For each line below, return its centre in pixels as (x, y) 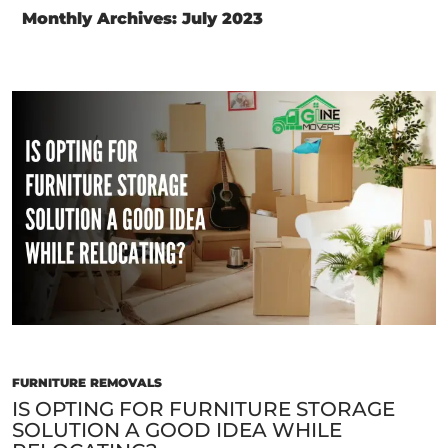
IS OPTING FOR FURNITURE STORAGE (203, 409)
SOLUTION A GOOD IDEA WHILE (177, 430)
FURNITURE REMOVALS (87, 383)
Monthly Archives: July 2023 (142, 18)
